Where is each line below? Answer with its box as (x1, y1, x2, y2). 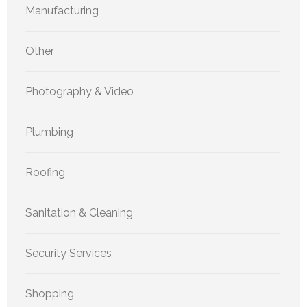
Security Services (25, 246, 112, 260)
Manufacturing (25, 3, 99, 17)
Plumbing (25, 125, 73, 138)
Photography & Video (25, 84, 134, 98)
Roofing (25, 165, 65, 179)
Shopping (25, 286, 74, 300)
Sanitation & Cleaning (25, 206, 133, 219)
